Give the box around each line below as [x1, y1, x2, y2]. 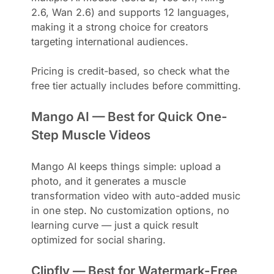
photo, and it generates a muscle [31, 174, 187, 187]
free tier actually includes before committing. [31, 79, 242, 92]
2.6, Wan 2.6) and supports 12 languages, [31, 6, 230, 18]
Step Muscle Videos [31, 127, 151, 143]
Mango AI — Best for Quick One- [31, 108, 228, 124]
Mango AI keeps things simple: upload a [31, 160, 221, 172]
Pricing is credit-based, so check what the [31, 64, 230, 77]
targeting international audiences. [31, 35, 189, 48]
